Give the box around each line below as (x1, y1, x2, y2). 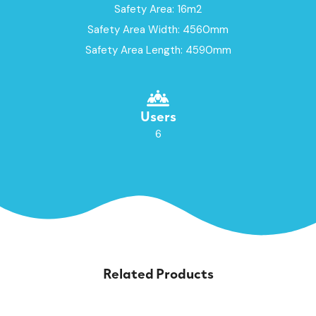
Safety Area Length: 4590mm (85, 42, 231, 57)
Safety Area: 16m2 (114, 1, 202, 16)
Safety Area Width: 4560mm (87, 22, 229, 37)
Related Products (102, 262, 214, 283)
